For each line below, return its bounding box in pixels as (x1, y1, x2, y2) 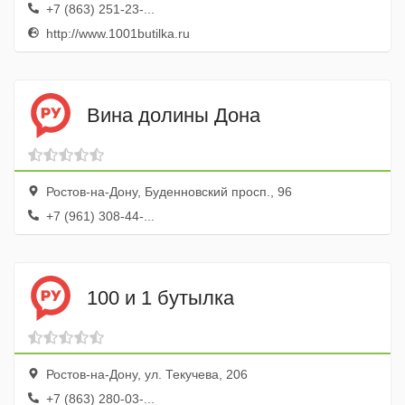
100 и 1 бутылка (87, 286, 234, 309)
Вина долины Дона (87, 103, 260, 127)
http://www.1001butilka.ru (42, 26, 190, 41)
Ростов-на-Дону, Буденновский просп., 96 (42, 184, 292, 199)
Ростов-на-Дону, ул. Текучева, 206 (42, 367, 248, 381)
